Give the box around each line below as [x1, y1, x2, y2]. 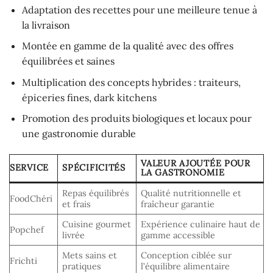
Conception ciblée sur [141, 250, 232, 261]
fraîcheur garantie [141, 199, 215, 210]
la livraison [21, 18, 70, 31]
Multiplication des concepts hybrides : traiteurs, [21, 76, 241, 88]
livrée [62, 230, 85, 241]
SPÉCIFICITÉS [62, 162, 126, 174]
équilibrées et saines [21, 55, 115, 68]
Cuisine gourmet [62, 219, 132, 230]
